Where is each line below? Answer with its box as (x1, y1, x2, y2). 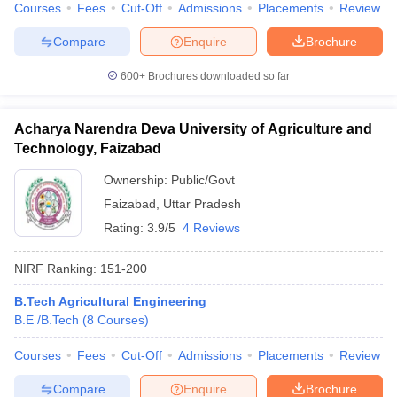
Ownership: (104, 173, 171, 187)
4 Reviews (183, 221, 240, 235)
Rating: (104, 221, 147, 235)
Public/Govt (171, 173, 235, 187)
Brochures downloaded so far (145, 70, 290, 82)
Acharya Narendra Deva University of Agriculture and (14, 121, 372, 136)
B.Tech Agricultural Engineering (14, 294, 206, 308)
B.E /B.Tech (14, 313, 79, 327)
